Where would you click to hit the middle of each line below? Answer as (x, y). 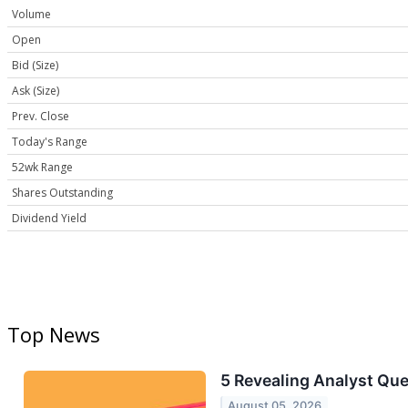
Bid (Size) (35, 65)
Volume (31, 14)
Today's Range (50, 141)
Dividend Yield (49, 218)
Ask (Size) (36, 90)
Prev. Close (41, 116)
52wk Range (42, 167)
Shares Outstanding (62, 192)
